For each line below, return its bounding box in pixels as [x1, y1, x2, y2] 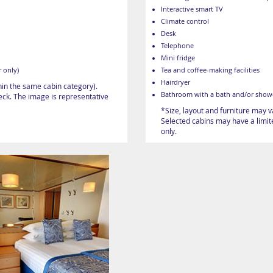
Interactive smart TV [161, 5, 223, 14]
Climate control [161, 17, 209, 26]
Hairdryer [161, 78, 190, 87]
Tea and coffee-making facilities [161, 66, 260, 75]
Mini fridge [161, 54, 195, 63]
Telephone [161, 41, 194, 51]
